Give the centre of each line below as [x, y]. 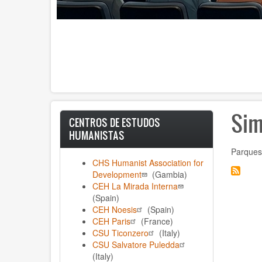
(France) [156, 221]
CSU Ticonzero [120, 232]
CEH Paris [111, 221]
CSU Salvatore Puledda [136, 244]
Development [117, 174]
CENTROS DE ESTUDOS [115, 122]
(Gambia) [168, 174]
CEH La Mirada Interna [135, 186]
